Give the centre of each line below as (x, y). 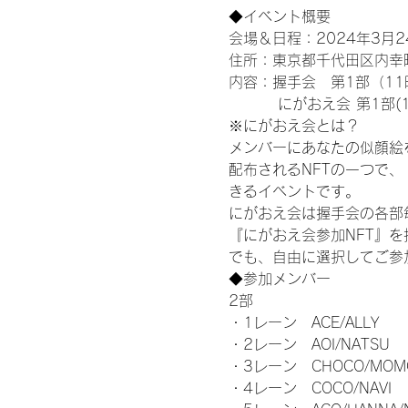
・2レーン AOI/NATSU (309, 344)
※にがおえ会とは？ (294, 125)
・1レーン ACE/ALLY (303, 322)
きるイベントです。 (294, 191)
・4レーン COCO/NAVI (310, 388)
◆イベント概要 (281, 16)
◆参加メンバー (279, 278)
